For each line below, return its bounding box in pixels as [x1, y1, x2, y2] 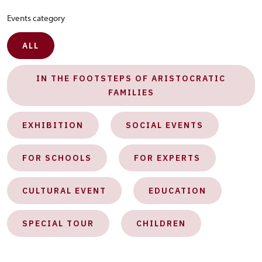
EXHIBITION [22, 120, 84, 130]
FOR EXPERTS [134, 153, 201, 163]
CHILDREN [136, 218, 186, 229]
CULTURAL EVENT [22, 185, 106, 196]
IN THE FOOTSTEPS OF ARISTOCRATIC [36, 73, 226, 84]
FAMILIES [108, 87, 154, 98]
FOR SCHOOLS [22, 153, 92, 163]
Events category [7, 12, 65, 23]
